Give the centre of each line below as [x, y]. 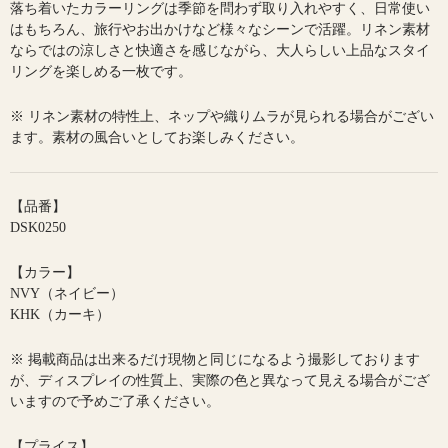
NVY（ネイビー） [67, 294]
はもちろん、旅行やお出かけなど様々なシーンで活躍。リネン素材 [220, 30]
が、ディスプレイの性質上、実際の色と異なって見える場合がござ [220, 381]
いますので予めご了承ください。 [115, 402]
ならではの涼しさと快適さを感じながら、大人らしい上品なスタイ [220, 51]
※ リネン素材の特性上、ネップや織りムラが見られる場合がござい [222, 117]
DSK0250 [38, 228]
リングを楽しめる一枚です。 [101, 72]
